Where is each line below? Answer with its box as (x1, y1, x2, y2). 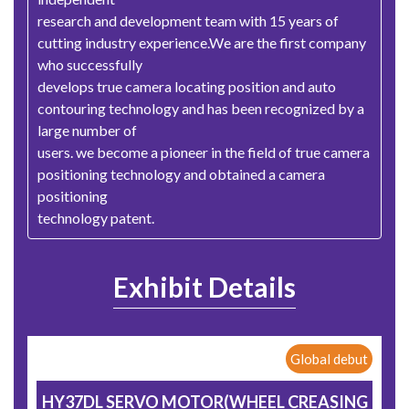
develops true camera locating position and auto (37, 78, 336, 96)
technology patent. (37, 209, 154, 227)
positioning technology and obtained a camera (37, 165, 325, 184)
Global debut (290, 351, 368, 368)
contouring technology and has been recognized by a (37, 100, 364, 118)
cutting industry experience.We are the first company (37, 34, 366, 52)
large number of (37, 121, 137, 140)
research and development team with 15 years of (37, 12, 339, 30)
